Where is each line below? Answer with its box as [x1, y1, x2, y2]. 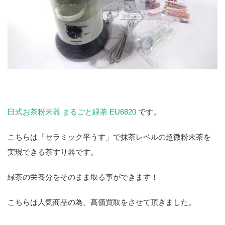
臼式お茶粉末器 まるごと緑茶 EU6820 [8, 107, 138, 117]
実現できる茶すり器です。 [8, 148, 98, 157]
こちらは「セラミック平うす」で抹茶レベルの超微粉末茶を [8, 133, 211, 142]
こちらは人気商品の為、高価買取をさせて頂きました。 [8, 198, 196, 207]
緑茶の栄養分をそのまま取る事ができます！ [8, 173, 158, 182]
